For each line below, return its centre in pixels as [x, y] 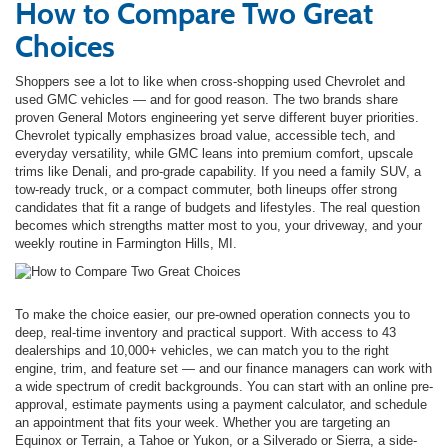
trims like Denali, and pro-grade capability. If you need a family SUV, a [218, 171]
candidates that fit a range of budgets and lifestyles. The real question [217, 207]
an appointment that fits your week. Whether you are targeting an [202, 422]
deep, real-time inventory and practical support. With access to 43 [205, 332]
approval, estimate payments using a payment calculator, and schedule [221, 404]
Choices [65, 46]
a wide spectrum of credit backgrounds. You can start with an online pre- [224, 386]
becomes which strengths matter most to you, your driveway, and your [218, 225]
